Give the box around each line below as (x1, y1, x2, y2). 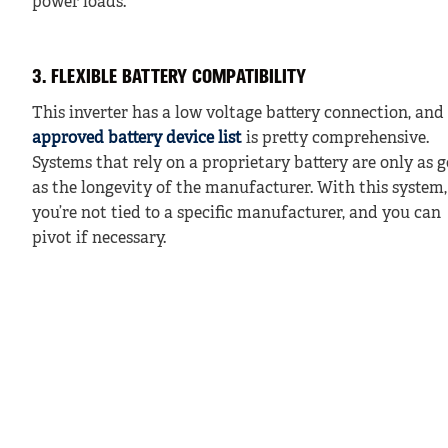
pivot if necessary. (32, 230, 166, 247)
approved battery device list (32, 130, 242, 147)
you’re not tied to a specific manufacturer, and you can (32, 205, 441, 222)
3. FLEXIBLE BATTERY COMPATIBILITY (32, 67, 306, 88)
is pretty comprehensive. (242, 130, 429, 147)
